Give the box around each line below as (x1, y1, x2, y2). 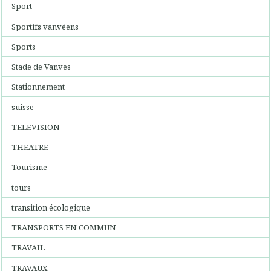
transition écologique (11, 201, 91, 213)
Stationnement (11, 81, 65, 93)
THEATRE (11, 142, 49, 152)
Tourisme (11, 162, 48, 173)
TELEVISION (11, 121, 60, 132)
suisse (11, 101, 34, 113)
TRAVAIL (11, 242, 45, 253)
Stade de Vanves (11, 61, 71, 72)
